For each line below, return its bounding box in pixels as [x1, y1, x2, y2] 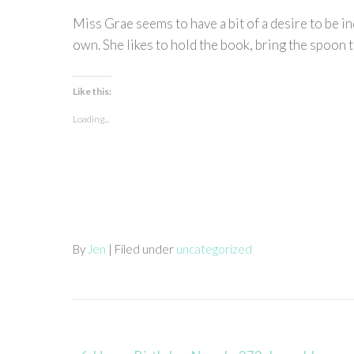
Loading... [73, 112, 109, 125]
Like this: [73, 85, 111, 97]
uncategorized [176, 241, 252, 256]
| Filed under [108, 241, 176, 256]
